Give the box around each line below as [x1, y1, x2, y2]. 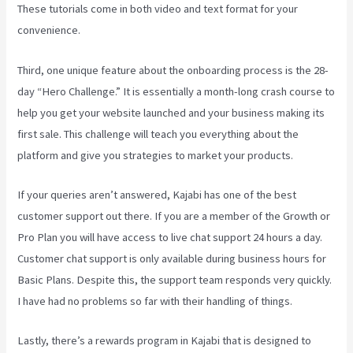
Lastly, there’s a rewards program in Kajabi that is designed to [17, 333, 312, 348]
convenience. [17, 23, 81, 38]
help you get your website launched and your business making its [17, 105, 325, 120]
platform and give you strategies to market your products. [17, 147, 294, 162]
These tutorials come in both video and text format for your [17, 2, 299, 17]
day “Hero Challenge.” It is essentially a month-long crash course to [17, 84, 336, 98]
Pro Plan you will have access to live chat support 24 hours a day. [17, 230, 323, 245]
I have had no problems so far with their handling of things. [17, 294, 293, 309]
